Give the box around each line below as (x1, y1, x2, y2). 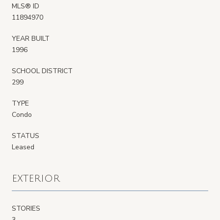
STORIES (12, 203, 40, 213)
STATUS (12, 131, 39, 140)
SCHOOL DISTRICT (12, 66, 73, 76)
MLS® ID (12, 1, 39, 11)
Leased (12, 142, 34, 152)
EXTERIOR (12, 173, 60, 184)
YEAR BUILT (12, 33, 50, 43)
